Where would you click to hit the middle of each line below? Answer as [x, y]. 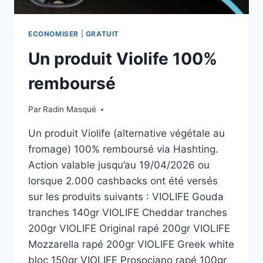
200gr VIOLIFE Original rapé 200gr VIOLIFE [129, 229]
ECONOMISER [53, 33]
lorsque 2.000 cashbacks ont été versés [123, 181]
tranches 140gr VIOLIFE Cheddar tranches [128, 213]
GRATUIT [102, 33]
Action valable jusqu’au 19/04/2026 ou [119, 165]
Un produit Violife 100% [123, 58]
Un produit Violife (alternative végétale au [127, 134]
